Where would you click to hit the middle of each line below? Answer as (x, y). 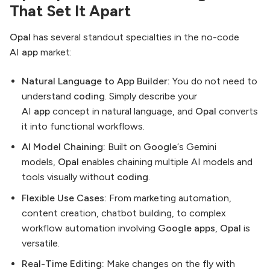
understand (48, 96)
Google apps (187, 228)
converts (237, 111)
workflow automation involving (90, 228)
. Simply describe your (151, 96)
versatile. (41, 243)
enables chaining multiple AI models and (166, 162)
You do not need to (214, 81)
